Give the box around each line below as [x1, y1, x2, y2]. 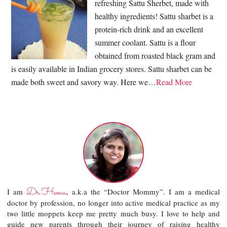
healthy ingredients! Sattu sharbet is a [95, 10, 214, 21]
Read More [156, 76, 193, 87]
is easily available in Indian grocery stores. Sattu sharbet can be [11, 63, 212, 74]
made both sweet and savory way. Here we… [11, 76, 157, 87]
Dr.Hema [26, 184, 67, 200]
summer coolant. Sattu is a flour [95, 36, 196, 48]
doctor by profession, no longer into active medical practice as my [7, 197, 220, 208]
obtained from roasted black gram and [95, 50, 216, 61]
